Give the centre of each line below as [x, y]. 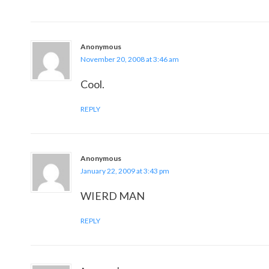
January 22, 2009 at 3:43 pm [125, 171]
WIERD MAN [113, 196]
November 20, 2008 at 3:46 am [130, 59]
